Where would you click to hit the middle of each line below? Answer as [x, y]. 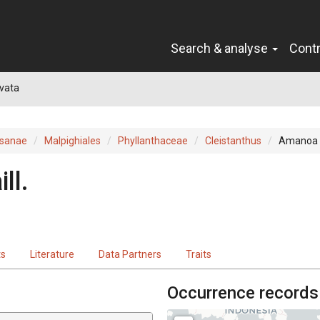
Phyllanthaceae [153, 140]
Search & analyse [221, 48]
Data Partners [130, 254]
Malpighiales [72, 140]
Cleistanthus [233, 140]
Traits [199, 254]
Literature [52, 254]
